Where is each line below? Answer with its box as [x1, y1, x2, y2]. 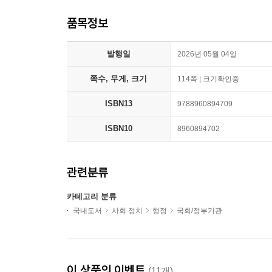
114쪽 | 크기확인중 [177, 75, 239, 83]
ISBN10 [104, 124, 132, 133]
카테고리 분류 [67, 192, 117, 201]
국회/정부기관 [177, 206, 222, 215]
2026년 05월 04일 [177, 50, 237, 58]
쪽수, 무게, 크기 [90, 74, 147, 83]
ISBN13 [104, 99, 132, 108]
